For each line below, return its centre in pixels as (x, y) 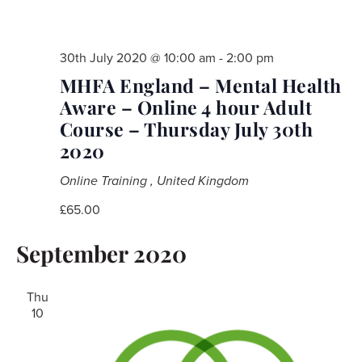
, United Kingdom (199, 181)
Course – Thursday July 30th (186, 128)
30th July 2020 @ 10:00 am (137, 58)
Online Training (105, 181)
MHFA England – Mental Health (200, 85)
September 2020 (101, 253)
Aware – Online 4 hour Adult (185, 107)
